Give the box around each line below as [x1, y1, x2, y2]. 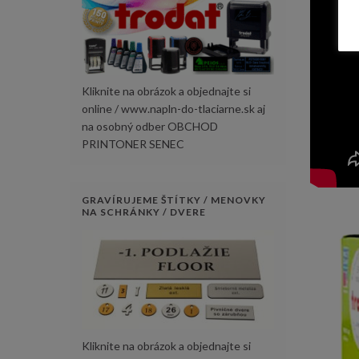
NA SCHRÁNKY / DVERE [82, 206, 206, 219]
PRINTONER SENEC [82, 137, 184, 151]
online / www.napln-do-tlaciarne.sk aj [82, 102, 265, 116]
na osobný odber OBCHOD [82, 119, 218, 134]
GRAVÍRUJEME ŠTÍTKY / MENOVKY [82, 194, 266, 207]
